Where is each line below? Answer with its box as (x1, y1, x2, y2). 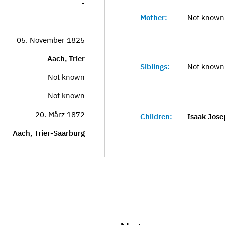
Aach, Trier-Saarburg (13, 128, 85, 138)
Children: (140, 111, 172, 121)
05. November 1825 (17, 35, 85, 45)
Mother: (140, 12, 167, 22)
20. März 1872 (35, 109, 85, 119)
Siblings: (140, 62, 170, 71)
